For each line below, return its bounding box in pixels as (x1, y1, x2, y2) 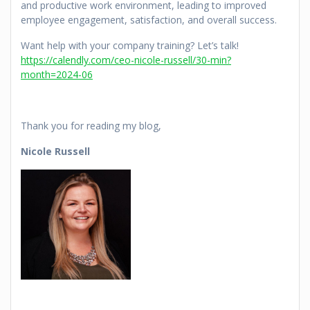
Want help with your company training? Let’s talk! (21, 39, 239, 53)
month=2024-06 (21, 68, 93, 82)
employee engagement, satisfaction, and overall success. (21, 13, 277, 27)
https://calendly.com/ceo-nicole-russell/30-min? (21, 53, 231, 67)
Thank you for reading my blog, (21, 119, 161, 133)
